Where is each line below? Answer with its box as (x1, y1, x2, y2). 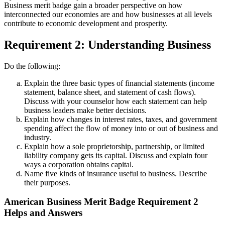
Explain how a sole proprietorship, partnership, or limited (24, 142, 204, 151)
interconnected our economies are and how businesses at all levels (4, 10, 212, 19)
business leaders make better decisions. (24, 105, 147, 115)
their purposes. (24, 178, 70, 187)
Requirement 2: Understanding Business (4, 38, 211, 51)
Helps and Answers (4, 207, 82, 218)
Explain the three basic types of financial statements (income (24, 78, 214, 87)
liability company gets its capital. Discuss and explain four (24, 151, 207, 160)
